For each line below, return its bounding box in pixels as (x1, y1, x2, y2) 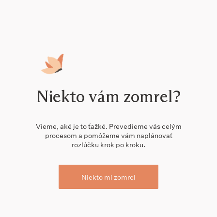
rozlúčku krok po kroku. (72, 140, 145, 149)
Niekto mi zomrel (81, 172, 136, 182)
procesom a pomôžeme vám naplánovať (45, 131, 172, 140)
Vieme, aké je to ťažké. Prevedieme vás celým (35, 122, 182, 131)
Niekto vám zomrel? (36, 86, 181, 107)
